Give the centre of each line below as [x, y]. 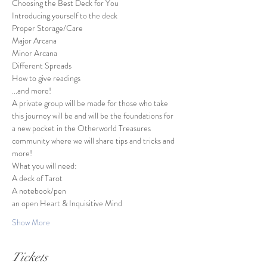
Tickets [30, 257]
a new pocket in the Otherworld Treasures [82, 128]
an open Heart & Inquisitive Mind [67, 204]
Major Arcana [34, 41]
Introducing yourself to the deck [65, 16]
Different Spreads [42, 66]
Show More [31, 223]
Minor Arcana [35, 53]
